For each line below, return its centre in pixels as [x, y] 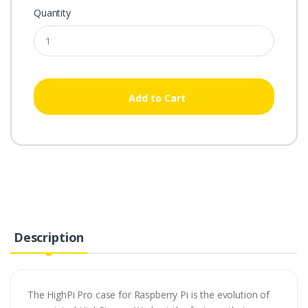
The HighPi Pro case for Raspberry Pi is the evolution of [148, 294]
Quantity [52, 13]
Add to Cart [157, 98]
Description [49, 237]
